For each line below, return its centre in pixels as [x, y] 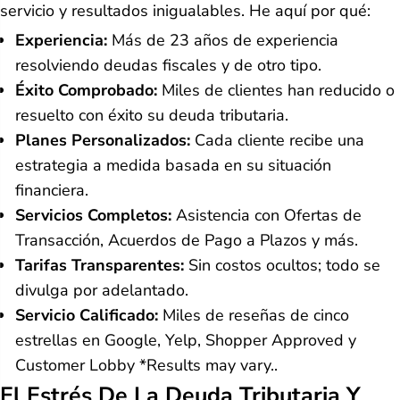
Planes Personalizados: [103, 140]
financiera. [52, 190]
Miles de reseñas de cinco [254, 315]
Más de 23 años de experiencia [223, 40]
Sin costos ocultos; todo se [282, 265]
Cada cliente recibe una [277, 140]
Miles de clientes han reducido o [276, 90]
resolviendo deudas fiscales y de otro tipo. [168, 65]
